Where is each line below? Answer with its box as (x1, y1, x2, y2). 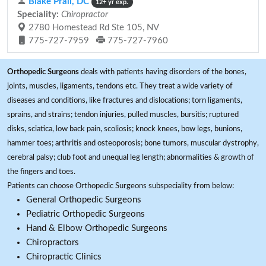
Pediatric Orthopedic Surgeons (26, 210, 145, 218)
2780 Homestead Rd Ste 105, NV (26, 23, 159, 32)
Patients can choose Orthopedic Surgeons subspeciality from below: (7, 182, 234, 190)
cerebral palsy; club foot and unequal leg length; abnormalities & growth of (7, 153, 254, 161)
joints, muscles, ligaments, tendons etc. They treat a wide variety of (7, 82, 233, 90)
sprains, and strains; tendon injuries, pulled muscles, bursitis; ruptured (7, 110, 239, 119)
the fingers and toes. (7, 167, 75, 176)
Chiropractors (26, 238, 79, 247)
